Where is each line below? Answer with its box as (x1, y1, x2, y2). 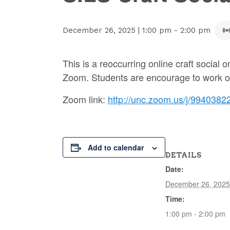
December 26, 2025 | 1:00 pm (63, 25, 171, 35)
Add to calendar (88, 142, 144, 152)
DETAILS (165, 150, 202, 159)
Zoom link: (63, 92, 108, 106)
